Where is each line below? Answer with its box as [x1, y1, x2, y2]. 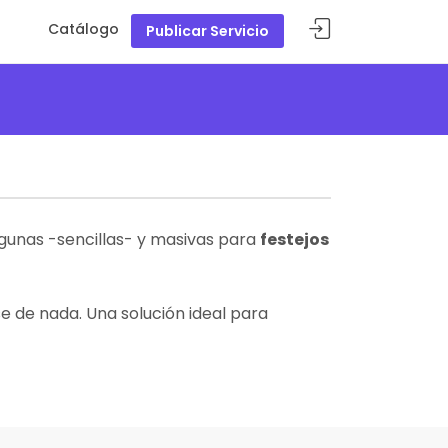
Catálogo [48, 19, 119, 39]
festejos [260, 228, 329, 251]
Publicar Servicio [146, 21, 269, 41]
